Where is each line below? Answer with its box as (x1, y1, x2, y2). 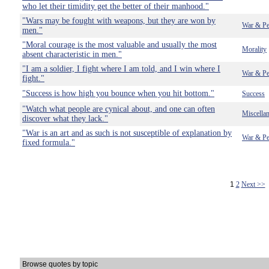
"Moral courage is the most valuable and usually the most (22, 40, 217, 49)
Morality (242, 45, 267, 53)
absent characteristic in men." (22, 50, 122, 59)
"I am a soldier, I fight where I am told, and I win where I (22, 64, 220, 73)
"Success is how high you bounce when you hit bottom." (22, 89, 214, 98)
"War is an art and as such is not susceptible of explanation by (22, 128, 232, 138)
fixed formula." (22, 138, 75, 147)
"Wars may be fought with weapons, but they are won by (22, 16, 216, 25)
